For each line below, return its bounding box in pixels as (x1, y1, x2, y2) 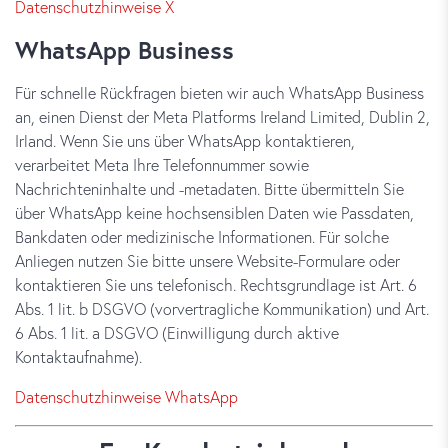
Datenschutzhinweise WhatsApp (15, 386, 238, 407)
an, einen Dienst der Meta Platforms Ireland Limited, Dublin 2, (15, 106, 430, 127)
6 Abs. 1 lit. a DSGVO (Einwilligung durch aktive (15, 322, 339, 343)
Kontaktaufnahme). (15, 346, 142, 367)
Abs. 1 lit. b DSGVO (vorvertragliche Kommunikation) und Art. (15, 298, 429, 319)
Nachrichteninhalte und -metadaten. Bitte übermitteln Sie (15, 178, 404, 199)
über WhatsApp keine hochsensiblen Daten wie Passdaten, (15, 202, 414, 223)
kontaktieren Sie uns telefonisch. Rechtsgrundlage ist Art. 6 (15, 274, 417, 295)
